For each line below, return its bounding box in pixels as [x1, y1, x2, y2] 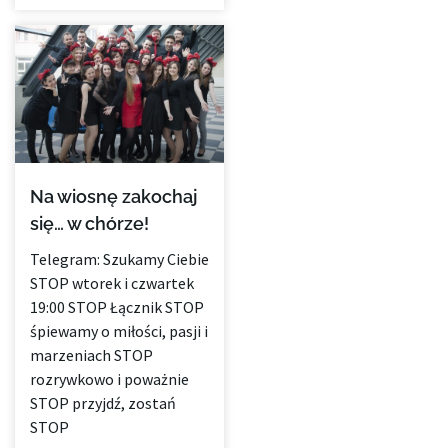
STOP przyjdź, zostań [30, 393, 176, 414]
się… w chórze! [30, 213, 149, 235]
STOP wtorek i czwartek [30, 273, 194, 294]
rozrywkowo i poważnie [30, 369, 189, 390]
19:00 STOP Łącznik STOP [30, 297, 204, 318]
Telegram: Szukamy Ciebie [30, 249, 209, 270]
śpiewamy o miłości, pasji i [30, 321, 208, 342]
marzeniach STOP [30, 345, 153, 366]
